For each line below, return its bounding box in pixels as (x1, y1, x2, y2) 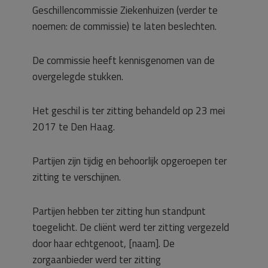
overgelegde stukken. (32, 69, 123, 84)
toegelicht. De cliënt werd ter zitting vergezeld (32, 220, 229, 235)
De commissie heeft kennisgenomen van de (32, 53, 215, 68)
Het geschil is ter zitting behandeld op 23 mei (32, 103, 225, 118)
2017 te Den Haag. (32, 119, 115, 135)
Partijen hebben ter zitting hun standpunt (32, 203, 206, 219)
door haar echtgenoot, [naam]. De (32, 236, 175, 251)
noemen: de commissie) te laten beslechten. (32, 19, 217, 34)
